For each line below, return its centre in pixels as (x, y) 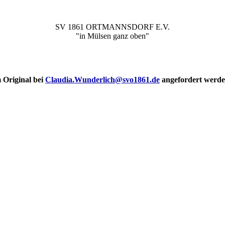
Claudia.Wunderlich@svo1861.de (102, 80)
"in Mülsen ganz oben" (113, 36)
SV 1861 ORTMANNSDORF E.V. (113, 27)
